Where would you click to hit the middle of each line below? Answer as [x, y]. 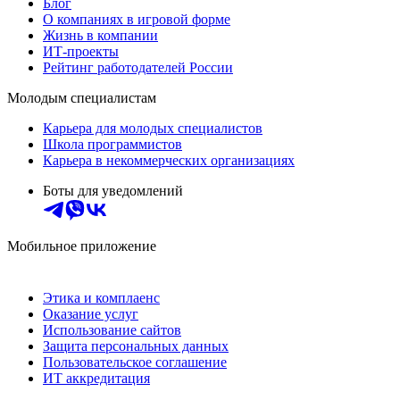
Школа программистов [112, 144]
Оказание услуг [91, 313]
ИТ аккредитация [96, 378]
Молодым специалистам [82, 97]
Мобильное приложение [82, 246]
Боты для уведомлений [113, 190]
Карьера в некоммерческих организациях [169, 160]
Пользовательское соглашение [135, 362]
